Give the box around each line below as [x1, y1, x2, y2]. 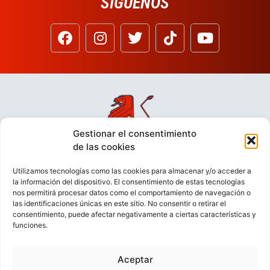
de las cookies [73, 141, 135, 152]
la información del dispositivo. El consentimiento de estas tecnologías [13, 177, 245, 186]
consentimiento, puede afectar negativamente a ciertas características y [13, 210, 256, 219]
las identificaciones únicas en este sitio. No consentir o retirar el [13, 199, 226, 208]
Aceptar [117, 253, 153, 265]
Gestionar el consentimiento [73, 128, 196, 139]
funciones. [13, 221, 48, 230]
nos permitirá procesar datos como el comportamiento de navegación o [13, 188, 251, 197]
